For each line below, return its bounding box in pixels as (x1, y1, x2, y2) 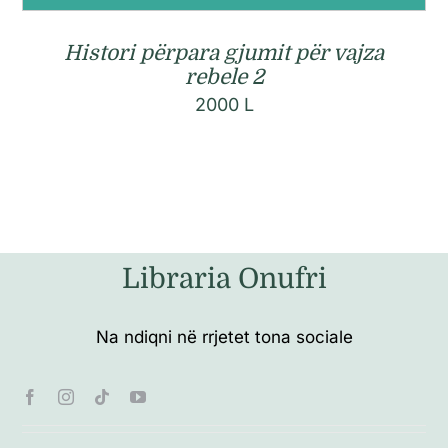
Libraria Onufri (121, 263, 327, 296)
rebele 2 (184, 64, 264, 89)
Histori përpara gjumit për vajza (64, 40, 384, 65)
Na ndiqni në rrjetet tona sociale (95, 327, 353, 348)
